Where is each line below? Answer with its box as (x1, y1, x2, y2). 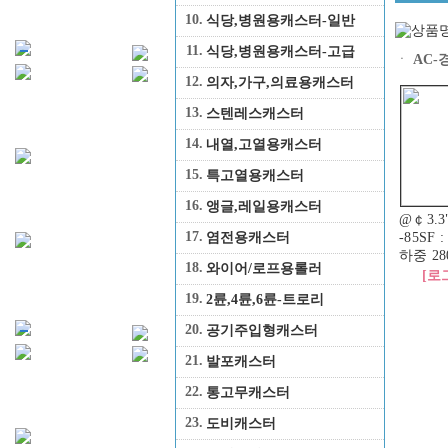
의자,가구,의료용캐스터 (205, 75, 354, 90)
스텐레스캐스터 (205, 106, 304, 121)
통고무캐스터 (205, 385, 290, 400)
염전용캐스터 (205, 230, 290, 245)
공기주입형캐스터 (205, 323, 318, 338)
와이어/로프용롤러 (205, 261, 322, 276)
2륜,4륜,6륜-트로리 (205, 292, 324, 307)
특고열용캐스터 (205, 168, 304, 183)
